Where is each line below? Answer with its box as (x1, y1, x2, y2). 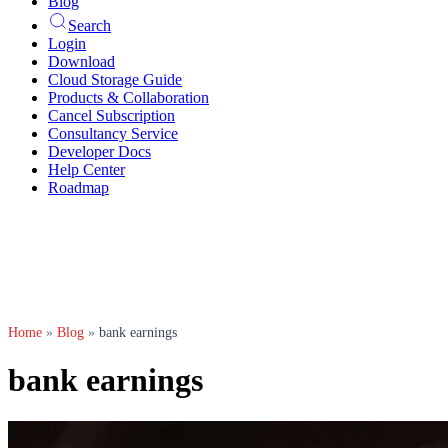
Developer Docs (48, 143, 151, 160)
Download (48, 53, 115, 70)
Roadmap (48, 179, 109, 196)
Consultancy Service (48, 125, 178, 142)
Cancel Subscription (48, 107, 175, 124)
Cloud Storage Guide (48, 71, 182, 88)
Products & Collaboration (48, 89, 209, 106)
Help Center (48, 161, 125, 178)
